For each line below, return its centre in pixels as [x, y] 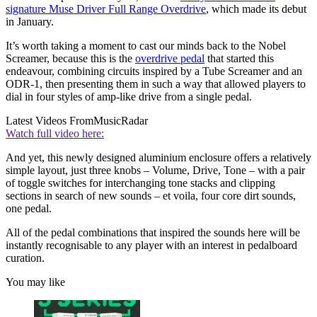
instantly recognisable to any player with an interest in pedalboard [151, 246]
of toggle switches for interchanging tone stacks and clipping [140, 183]
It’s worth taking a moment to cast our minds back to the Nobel [146, 46]
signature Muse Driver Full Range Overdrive [106, 9]
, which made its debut [256, 9]
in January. [30, 22]
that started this [239, 59]
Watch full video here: [55, 134]
